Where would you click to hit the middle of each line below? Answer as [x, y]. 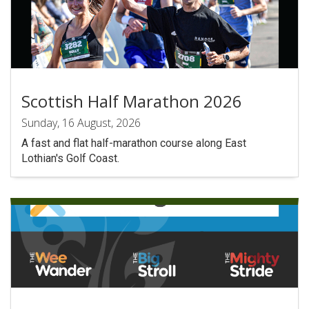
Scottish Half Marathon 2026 [132, 101]
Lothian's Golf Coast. [70, 158]
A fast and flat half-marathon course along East [134, 143]
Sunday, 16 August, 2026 [81, 123]
